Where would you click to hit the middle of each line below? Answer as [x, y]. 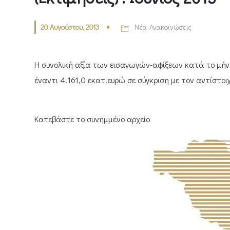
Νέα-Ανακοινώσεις [163, 27]
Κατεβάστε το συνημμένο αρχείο [92, 119]
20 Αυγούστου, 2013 [70, 27]
